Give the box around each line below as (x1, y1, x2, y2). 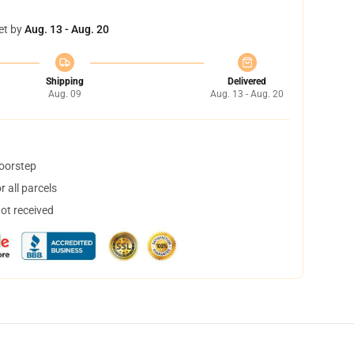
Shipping (45, 76, 84, 87)
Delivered (228, 76, 266, 87)
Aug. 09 (47, 88, 81, 100)
